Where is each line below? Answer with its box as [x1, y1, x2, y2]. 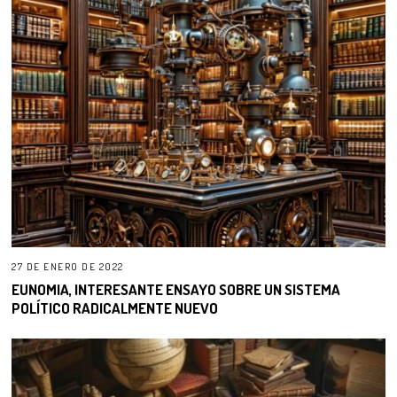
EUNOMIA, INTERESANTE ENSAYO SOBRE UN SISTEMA [12, 279, 341, 299]
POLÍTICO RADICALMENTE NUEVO [12, 298, 219, 317]
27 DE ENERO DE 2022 [12, 260, 124, 273]
